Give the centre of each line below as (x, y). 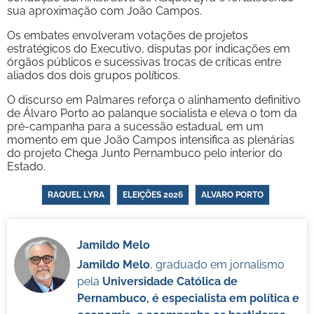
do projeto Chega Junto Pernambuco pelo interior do (145, 153)
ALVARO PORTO (232, 194)
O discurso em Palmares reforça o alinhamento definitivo (154, 100)
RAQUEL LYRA (76, 194)
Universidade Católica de (170, 281)
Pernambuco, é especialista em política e (188, 298)
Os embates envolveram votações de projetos (128, 35)
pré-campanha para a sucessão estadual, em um (135, 126)
